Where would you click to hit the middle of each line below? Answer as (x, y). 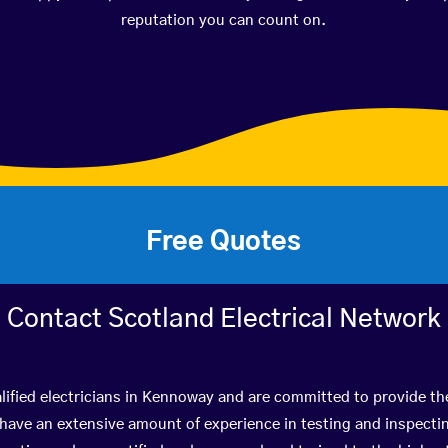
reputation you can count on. (224, 20)
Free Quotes (224, 241)
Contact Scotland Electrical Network (223, 318)
